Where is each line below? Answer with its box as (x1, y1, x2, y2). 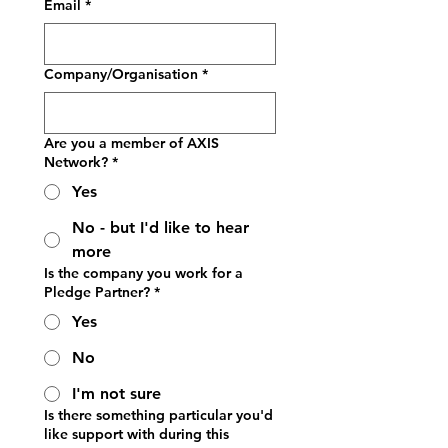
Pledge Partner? (44, 283, 150, 301)
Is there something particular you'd (44, 406, 273, 424)
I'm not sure (72, 384, 161, 403)
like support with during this (44, 425, 229, 443)
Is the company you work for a (44, 264, 243, 282)
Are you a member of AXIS (44, 134, 219, 152)
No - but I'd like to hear (72, 218, 249, 237)
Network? (44, 153, 108, 171)
